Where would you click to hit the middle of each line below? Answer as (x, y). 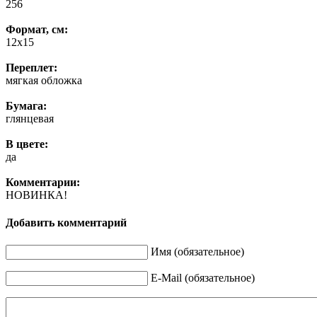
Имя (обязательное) (197, 251)
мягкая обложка (44, 81)
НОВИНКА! (36, 195)
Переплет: (31, 68)
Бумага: (26, 106)
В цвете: (27, 144)
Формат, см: (37, 30)
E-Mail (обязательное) (203, 277)
